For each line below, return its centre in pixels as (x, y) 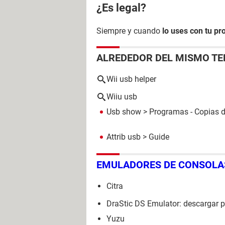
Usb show (124, 112)
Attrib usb (124, 137)
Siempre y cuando (128, 31)
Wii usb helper (131, 79)
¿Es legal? (121, 8)
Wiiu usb (122, 97)
